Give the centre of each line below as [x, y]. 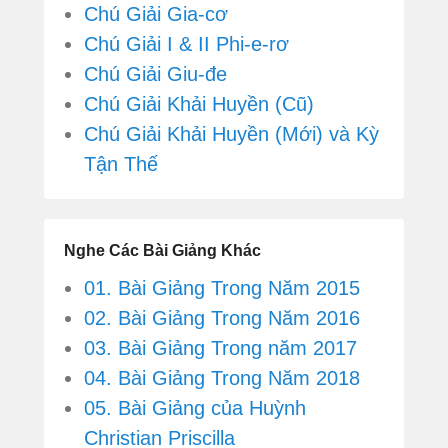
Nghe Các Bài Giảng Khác [162, 251]
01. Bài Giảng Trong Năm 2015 [222, 288]
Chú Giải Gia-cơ [156, 14]
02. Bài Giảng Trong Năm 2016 [222, 318]
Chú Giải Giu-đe [155, 74]
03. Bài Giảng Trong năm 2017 [220, 348]
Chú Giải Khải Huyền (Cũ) [199, 104]
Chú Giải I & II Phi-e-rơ [186, 44]
